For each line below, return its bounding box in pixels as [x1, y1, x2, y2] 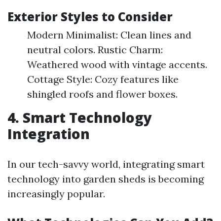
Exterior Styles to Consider [7, 8, 173, 25]
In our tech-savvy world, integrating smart [7, 158, 205, 170]
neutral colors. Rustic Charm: [27, 43, 163, 56]
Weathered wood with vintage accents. [27, 58, 207, 71]
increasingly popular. [7, 187, 105, 200]
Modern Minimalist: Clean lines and [27, 29, 191, 41]
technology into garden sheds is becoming [7, 173, 204, 185]
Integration [7, 124, 90, 143]
